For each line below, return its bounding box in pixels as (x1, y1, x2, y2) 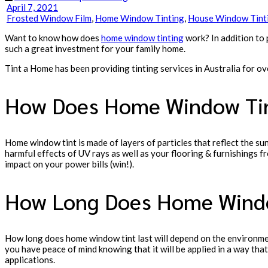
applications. (5, 254, 55, 265)
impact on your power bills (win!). (5, 159, 134, 170)
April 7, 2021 (7, 2, 58, 13)
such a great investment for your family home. (5, 43, 185, 54)
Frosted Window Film (7, 13, 92, 24)
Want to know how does (5, 32, 101, 44)
